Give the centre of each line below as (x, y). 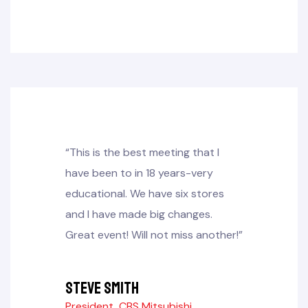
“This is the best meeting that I (142, 152)
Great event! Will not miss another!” (154, 235)
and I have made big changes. (139, 214)
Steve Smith (102, 288)
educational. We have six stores (145, 194)
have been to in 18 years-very (139, 173)
